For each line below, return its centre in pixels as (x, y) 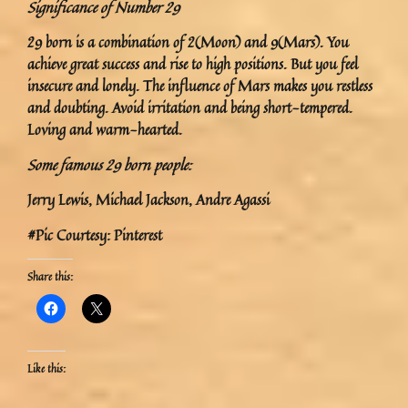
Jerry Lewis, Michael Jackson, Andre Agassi (148, 200)
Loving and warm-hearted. (105, 130)
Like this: (46, 368)
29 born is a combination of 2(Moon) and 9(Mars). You (188, 42)
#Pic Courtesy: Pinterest (95, 235)
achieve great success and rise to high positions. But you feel (193, 64)
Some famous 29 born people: (109, 164)
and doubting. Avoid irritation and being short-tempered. (190, 108)
